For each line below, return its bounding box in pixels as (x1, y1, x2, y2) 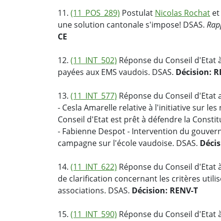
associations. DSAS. (58, 185, 132, 196)
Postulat (120, 7, 155, 19)
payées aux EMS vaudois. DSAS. (58, 67, 176, 78)
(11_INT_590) (71, 209, 117, 220)
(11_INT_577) (71, 90, 117, 102)
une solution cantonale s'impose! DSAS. (58, 19, 207, 31)
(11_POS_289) (71, 7, 120, 19)
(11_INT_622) (71, 161, 117, 173)
